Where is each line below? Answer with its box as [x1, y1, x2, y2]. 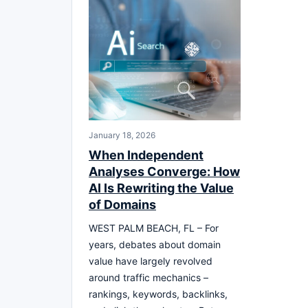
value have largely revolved [89, 254, 212, 267]
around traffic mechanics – [89, 271, 208, 283]
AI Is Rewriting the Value [89, 180, 234, 195]
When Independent [89, 147, 203, 162]
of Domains [89, 197, 156, 212]
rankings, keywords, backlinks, [89, 287, 228, 300]
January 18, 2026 [89, 129, 155, 140]
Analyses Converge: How [89, 164, 240, 179]
